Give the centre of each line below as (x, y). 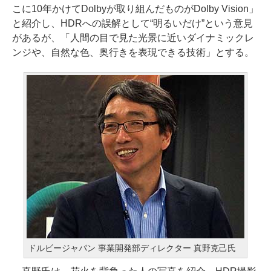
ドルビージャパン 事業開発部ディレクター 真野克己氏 (132, 248)
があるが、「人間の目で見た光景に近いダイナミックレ (133, 38)
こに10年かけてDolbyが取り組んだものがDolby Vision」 (135, 9)
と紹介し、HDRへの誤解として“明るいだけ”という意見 (132, 23)
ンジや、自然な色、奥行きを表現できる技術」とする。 (133, 52)
